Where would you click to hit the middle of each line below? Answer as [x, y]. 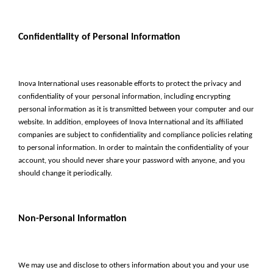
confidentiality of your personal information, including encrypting [124, 97]
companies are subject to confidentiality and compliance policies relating [135, 135]
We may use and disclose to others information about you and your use [133, 265]
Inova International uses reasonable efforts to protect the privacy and [130, 84]
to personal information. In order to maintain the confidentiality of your [134, 148]
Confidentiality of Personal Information [99, 37]
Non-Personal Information [73, 219]
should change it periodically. [65, 173]
